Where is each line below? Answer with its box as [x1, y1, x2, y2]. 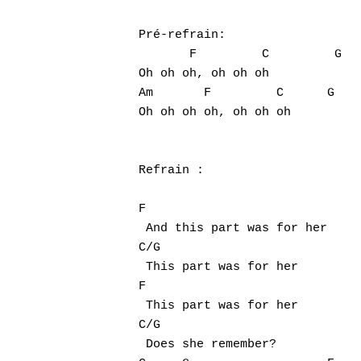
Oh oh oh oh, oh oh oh [139, 106, 291, 119]
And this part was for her [139, 222, 327, 235]
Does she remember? [139, 338, 276, 351]
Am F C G [139, 86, 334, 100]
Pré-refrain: [139, 28, 226, 42]
